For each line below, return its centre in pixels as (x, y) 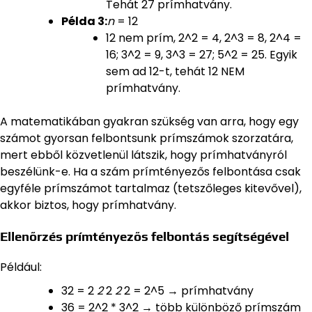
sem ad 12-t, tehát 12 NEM (175, 71)
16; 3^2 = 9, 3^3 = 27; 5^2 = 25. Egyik (202, 54)
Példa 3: (84, 21)
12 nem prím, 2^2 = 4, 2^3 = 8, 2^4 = (204, 38)
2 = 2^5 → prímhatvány (189, 290)
